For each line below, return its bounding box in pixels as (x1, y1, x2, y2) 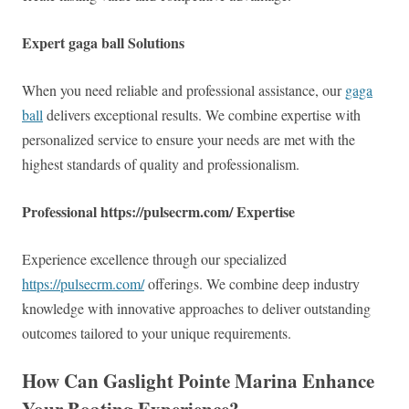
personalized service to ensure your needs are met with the (22, 130, 355, 150)
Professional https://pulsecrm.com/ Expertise (22, 201, 295, 223)
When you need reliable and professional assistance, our (22, 80, 345, 100)
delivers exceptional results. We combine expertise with (43, 105, 361, 125)
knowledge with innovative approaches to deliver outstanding (22, 299, 371, 319)
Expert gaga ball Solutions (22, 32, 184, 54)
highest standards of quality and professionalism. (22, 154, 299, 174)
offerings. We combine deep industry (144, 274, 360, 294)
